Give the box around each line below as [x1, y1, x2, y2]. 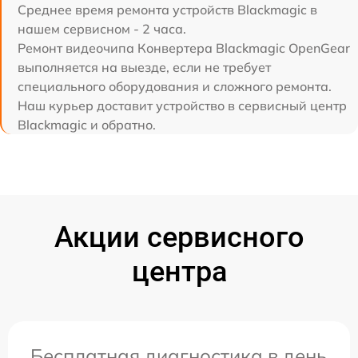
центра [131, 254, 227, 288]
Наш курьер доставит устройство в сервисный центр [18, 97, 347, 113]
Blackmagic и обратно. [18, 116, 156, 133]
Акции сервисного [54, 220, 304, 254]
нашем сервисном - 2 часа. [18, 20, 186, 37]
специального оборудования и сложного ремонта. [18, 78, 332, 94]
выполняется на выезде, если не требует [18, 58, 271, 75]
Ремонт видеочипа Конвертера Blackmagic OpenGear [18, 39, 350, 56]
